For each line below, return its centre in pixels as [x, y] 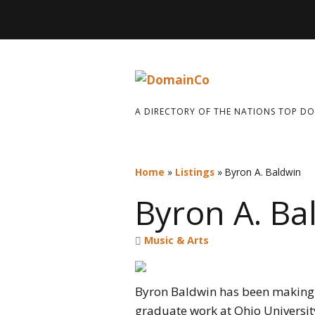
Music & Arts [176, 240]
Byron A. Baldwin [263, 172]
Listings [195, 172]
